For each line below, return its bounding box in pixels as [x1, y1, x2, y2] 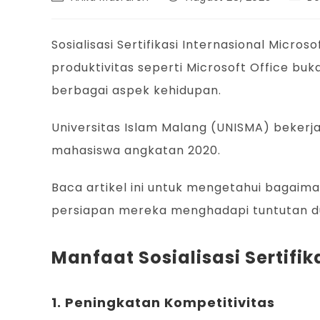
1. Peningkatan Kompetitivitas [51, 294, 275, 312]
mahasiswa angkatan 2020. [51, 142, 221, 159]
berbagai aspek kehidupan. [51, 82, 221, 99]
